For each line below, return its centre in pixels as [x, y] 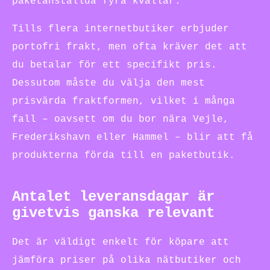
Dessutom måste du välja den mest [108, 83]
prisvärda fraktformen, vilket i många [124, 101]
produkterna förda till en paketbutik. [124, 155]
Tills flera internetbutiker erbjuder [121, 29]
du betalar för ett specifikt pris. [115, 65]
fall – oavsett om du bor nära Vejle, [121, 119]
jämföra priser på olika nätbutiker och [127, 260]
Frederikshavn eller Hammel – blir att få [133, 137]
